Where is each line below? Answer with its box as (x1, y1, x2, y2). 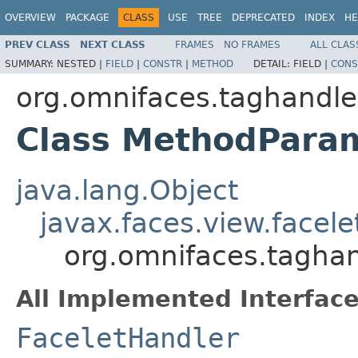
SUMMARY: (5, 58, 57, 70)
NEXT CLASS (80, 38, 145, 50)
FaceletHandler (16, 321, 240, 354)
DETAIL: (253, 58, 293, 70)
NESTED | (57, 58, 105, 70)
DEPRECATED (232, 12, 295, 23)
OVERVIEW (5, 12, 56, 23)
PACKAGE (66, 12, 109, 23)
